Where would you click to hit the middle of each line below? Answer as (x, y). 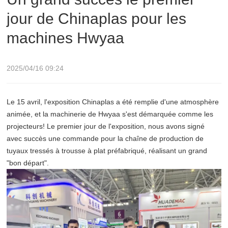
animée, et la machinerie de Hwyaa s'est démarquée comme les (110, 114)
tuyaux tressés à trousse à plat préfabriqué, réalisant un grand (107, 150)
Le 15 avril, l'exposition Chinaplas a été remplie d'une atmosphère (113, 102)
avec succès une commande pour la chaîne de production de (105, 138)
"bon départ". (28, 163)
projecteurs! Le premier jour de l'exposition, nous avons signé (106, 126)
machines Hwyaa (65, 38)
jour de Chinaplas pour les (96, 18)
